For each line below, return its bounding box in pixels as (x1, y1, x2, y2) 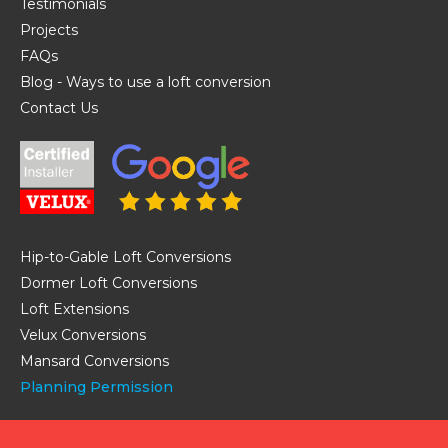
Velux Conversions (20, 326, 146, 345)
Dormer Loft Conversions (20, 274, 197, 293)
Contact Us (20, 99, 98, 117)
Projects (20, 21, 78, 39)
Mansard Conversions (20, 352, 169, 371)
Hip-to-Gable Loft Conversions (20, 248, 231, 267)
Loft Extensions (20, 300, 129, 319)
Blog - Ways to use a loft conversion (20, 73, 271, 91)
